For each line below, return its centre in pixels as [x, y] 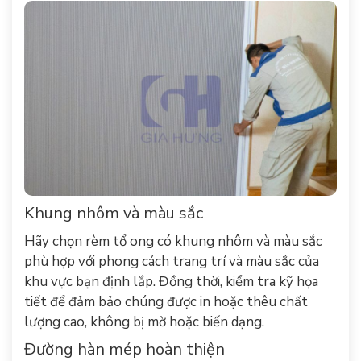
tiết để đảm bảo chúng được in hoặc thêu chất [166, 302]
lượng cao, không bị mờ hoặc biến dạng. [144, 322]
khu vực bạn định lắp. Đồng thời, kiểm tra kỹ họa [171, 282]
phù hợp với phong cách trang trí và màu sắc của [172, 261]
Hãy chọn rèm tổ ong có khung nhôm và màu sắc [173, 241]
